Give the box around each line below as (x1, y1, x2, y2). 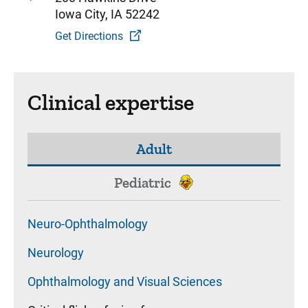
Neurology (27, 245, 84, 260)
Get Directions (55, 30, 123, 43)
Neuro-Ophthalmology (27, 217, 148, 231)
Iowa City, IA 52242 (55, 7, 159, 21)
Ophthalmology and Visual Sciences (27, 274, 222, 289)
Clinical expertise (27, 89, 194, 115)
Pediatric (113, 173, 171, 191)
